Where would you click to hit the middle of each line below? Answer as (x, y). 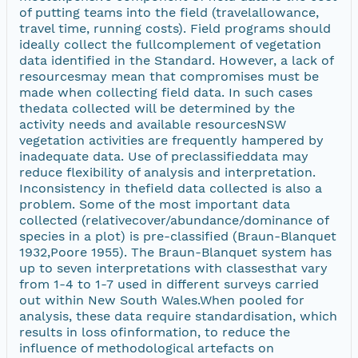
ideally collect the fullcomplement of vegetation (170, 44)
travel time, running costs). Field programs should (175, 28)
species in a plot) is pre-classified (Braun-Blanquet (178, 236)
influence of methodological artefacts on (147, 348)
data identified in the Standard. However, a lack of (176, 60)
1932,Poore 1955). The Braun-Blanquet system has (175, 252)
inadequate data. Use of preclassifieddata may (164, 156)
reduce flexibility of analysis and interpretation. (167, 172)
